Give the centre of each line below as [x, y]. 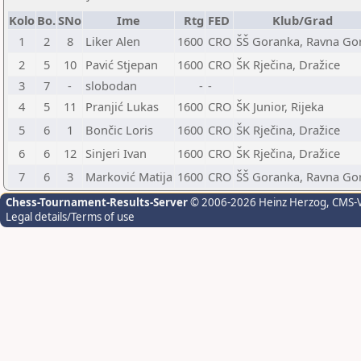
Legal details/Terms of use [70, 217]
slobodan [111, 85]
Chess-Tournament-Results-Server [97, 202]
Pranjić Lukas [122, 106]
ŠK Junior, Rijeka [280, 106]
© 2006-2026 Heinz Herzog [257, 202]
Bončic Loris [119, 130]
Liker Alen [113, 41]
